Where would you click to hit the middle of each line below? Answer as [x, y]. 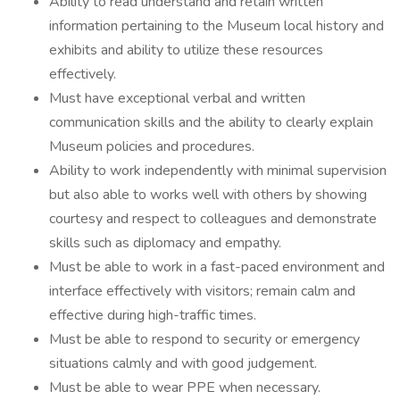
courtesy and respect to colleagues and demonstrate [213, 219]
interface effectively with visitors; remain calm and [202, 291]
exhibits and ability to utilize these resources [186, 50]
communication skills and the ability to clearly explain [211, 122]
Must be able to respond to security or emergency [204, 339]
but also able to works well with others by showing [208, 195]
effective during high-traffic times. [153, 315]
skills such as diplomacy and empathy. [165, 243]
